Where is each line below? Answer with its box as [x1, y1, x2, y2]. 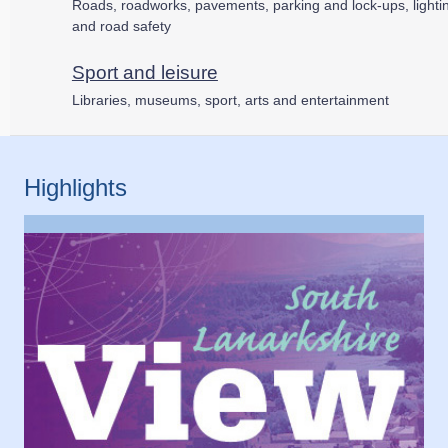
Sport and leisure [71, 61, 218, 83]
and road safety [71, 17, 171, 34]
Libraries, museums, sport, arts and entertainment [71, 91, 389, 108]
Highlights [24, 173, 127, 201]
